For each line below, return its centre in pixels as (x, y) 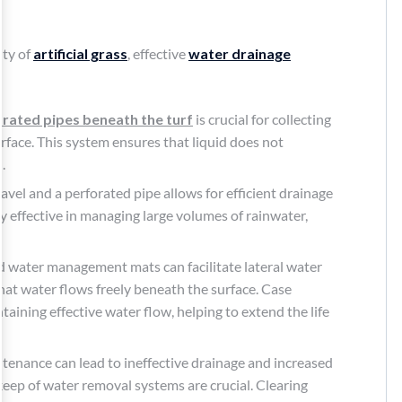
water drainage (240, 53)
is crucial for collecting (262, 118)
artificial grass (80, 53)
